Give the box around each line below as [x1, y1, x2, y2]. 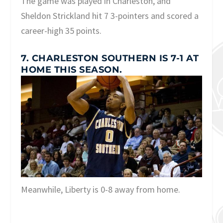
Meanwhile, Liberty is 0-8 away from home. [21, 183, 181, 195]
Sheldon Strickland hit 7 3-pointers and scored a [21, 10, 199, 22]
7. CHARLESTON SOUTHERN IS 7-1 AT [21, 52, 199, 64]
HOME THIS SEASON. [21, 64, 122, 75]
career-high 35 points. [21, 25, 102, 37]
